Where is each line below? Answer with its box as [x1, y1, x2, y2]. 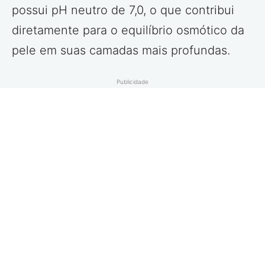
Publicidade [117, 77, 148, 85]
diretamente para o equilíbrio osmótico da [12, 22, 244, 37]
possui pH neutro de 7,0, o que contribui [12, 2, 234, 17]
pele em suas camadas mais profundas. [12, 43, 230, 57]
